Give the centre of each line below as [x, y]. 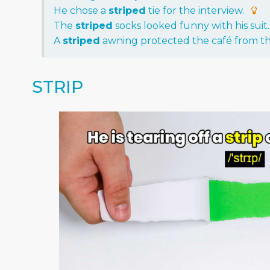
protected [165, 40]
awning [120, 40]
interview [220, 10]
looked [160, 25]
